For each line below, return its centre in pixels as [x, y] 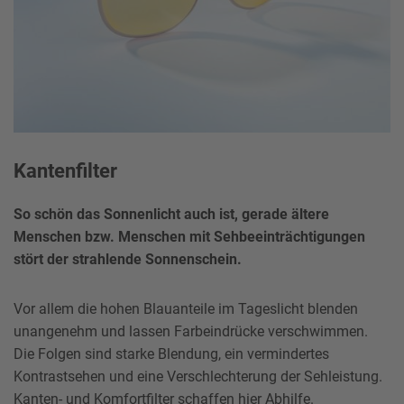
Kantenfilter [65, 170]
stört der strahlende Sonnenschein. [128, 259]
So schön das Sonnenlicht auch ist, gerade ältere [171, 214]
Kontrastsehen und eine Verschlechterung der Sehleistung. [198, 376]
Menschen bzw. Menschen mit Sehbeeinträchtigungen [189, 236]
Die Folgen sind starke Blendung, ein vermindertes [171, 353]
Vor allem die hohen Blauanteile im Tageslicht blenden [186, 308]
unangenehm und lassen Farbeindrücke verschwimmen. [191, 331]
